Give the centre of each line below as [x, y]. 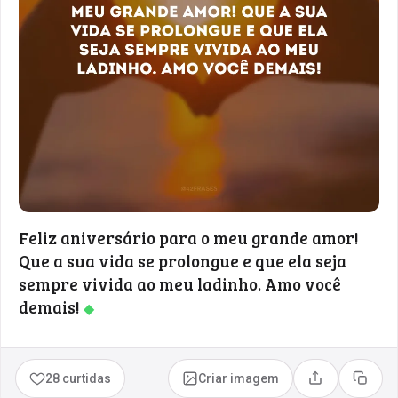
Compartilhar [353, 384]
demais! [51, 306]
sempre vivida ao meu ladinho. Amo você [180, 283]
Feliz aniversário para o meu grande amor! [189, 237]
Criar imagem [239, 378]
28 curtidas [79, 378]
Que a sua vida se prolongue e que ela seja [183, 260]
